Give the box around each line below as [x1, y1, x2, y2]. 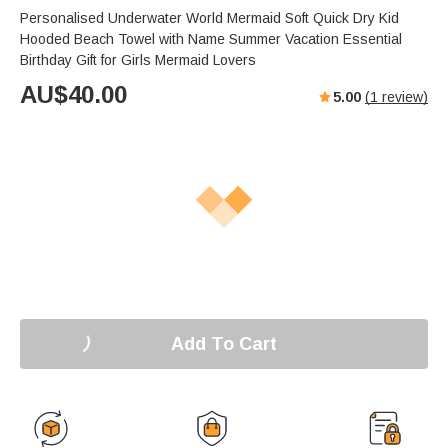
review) [378, 89, 428, 106]
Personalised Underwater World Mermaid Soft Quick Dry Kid [20, 10, 399, 27]
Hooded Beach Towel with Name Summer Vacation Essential [20, 31, 402, 48]
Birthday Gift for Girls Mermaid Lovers [20, 52, 256, 69]
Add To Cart [171, 333, 277, 354]
